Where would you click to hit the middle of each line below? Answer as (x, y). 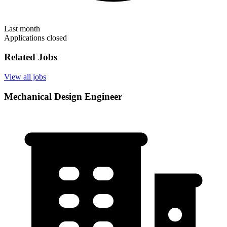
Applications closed (35, 37)
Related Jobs (31, 57)
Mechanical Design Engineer (63, 96)
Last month (22, 28)
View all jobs (25, 77)
